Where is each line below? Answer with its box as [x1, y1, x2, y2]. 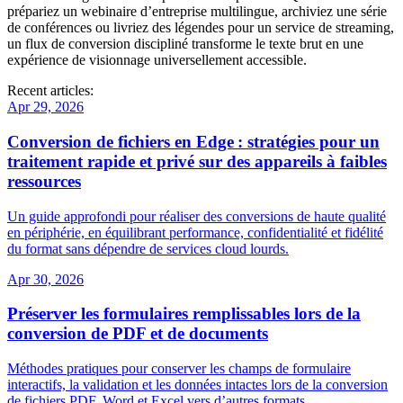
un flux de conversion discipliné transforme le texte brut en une [7, 36, 363, 52]
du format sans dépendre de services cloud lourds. [7, 240, 289, 256]
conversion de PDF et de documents [7, 324, 268, 344]
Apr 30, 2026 [7, 271, 84, 287]
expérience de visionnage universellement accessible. [7, 52, 307, 68]
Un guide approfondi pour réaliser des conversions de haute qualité [7, 208, 386, 224]
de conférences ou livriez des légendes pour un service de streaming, [7, 20, 394, 36]
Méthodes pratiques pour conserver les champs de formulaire [7, 361, 351, 377]
